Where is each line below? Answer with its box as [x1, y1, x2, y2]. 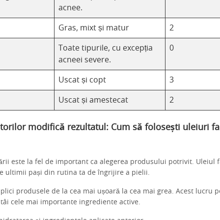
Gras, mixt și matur [58, 24, 129, 32]
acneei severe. [58, 56, 111, 64]
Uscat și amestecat [58, 96, 128, 104]
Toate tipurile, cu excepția [58, 44, 153, 52]
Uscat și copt [58, 76, 106, 84]
